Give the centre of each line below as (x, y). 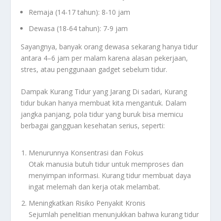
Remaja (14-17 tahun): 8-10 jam (80, 12)
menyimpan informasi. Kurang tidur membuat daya (110, 176)
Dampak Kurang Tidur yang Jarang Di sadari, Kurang (104, 92)
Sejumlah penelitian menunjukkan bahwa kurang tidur (114, 215)
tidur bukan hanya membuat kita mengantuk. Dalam (104, 103)
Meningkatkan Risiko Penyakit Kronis (87, 203)
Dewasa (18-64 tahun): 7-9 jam (78, 28)
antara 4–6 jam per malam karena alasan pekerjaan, (105, 58)
